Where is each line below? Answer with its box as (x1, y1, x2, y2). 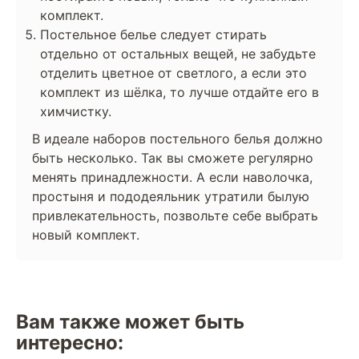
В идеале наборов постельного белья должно (32, 131, 323, 147)
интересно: (16, 331, 123, 354)
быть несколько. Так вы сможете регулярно (32, 150, 313, 166)
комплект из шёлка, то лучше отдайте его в (40, 84, 319, 100)
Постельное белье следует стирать (40, 26, 267, 42)
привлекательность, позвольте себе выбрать (32, 208, 318, 224)
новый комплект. (32, 227, 139, 243)
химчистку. (40, 103, 111, 119)
